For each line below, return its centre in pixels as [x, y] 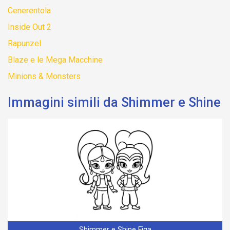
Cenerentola [29, 11]
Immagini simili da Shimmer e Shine [114, 103]
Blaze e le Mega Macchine [55, 60]
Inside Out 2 [30, 27]
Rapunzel [24, 44]
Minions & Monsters [44, 76]
